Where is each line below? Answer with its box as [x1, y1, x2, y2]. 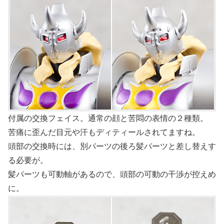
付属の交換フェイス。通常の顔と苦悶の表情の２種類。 [8, 114, 208, 123]
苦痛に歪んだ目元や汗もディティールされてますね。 [8, 128, 200, 137]
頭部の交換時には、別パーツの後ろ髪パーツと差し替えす [8, 142, 216, 151]
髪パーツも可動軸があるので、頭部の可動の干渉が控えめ [8, 170, 216, 179]
